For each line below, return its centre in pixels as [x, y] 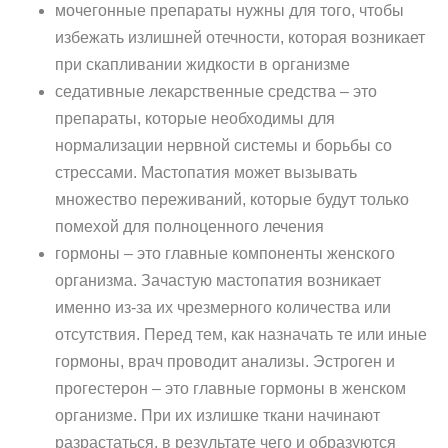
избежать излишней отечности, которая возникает [240, 37]
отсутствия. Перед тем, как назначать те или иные [241, 334]
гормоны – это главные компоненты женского [225, 253]
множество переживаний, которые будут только [232, 199]
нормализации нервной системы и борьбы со [223, 145]
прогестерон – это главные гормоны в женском [230, 388]
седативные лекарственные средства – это [216, 91]
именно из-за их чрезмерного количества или [223, 307]
